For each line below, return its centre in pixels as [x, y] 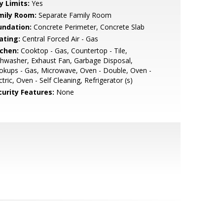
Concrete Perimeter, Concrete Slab [88, 27]
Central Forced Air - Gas [59, 39]
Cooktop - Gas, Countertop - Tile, [73, 51]
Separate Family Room [74, 15]
